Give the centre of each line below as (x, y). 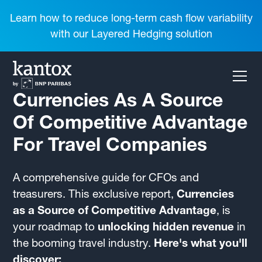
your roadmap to (56, 227)
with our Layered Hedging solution (131, 34)
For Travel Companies (110, 144)
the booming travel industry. (84, 243)
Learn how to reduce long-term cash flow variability (131, 18)
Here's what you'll (201, 243)
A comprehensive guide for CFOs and (106, 177)
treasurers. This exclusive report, (95, 194)
